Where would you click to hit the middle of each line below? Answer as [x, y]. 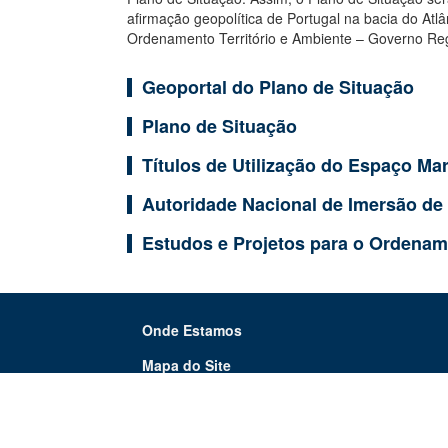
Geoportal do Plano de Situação [278, 86]
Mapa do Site [186, 364]
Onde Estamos [192, 329]
